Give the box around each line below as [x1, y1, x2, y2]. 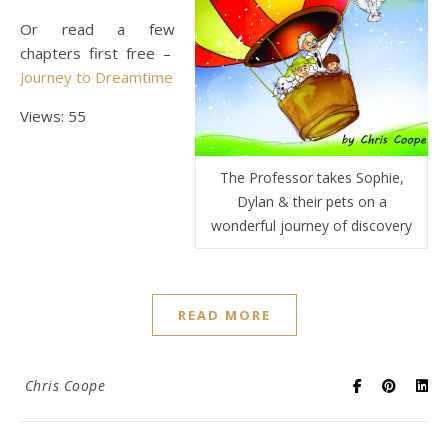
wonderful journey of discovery [211, 216, 412, 236]
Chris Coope [24, 376, 105, 396]
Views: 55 [20, 105, 86, 126]
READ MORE [177, 306, 271, 325]
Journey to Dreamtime [20, 66, 173, 87]
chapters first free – [20, 42, 175, 63]
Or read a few [20, 18, 175, 39]
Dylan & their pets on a [236, 192, 387, 212]
